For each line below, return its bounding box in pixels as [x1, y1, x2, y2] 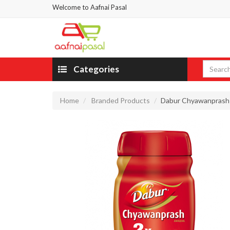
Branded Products [91, 96, 150, 105]
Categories [72, 64, 119, 75]
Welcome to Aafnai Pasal [52, 3, 127, 11]
